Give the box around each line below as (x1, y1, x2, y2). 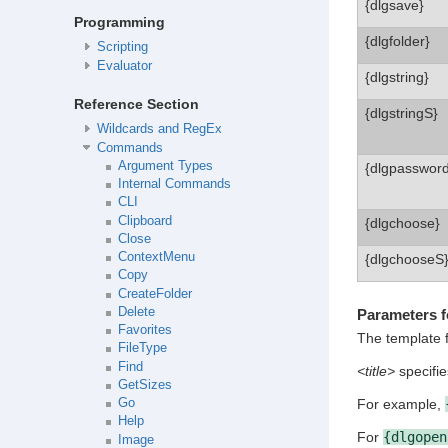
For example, (356, 396, 445, 413)
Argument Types (117, 158, 213, 173)
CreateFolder (117, 286, 192, 301)
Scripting (96, 40, 148, 55)
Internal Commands (117, 177, 231, 192)
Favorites (117, 323, 172, 338)
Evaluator (96, 58, 152, 73)
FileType (117, 341, 167, 356)
